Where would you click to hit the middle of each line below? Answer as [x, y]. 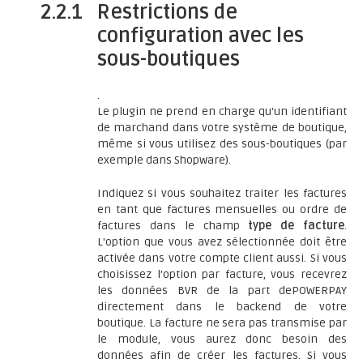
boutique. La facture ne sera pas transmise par [222, 323]
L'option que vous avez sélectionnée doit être [222, 242]
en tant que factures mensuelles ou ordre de [222, 209]
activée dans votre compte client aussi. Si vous [222, 258]
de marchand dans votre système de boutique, [222, 128]
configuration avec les [201, 36]
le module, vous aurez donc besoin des [222, 339]
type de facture [297, 226]
